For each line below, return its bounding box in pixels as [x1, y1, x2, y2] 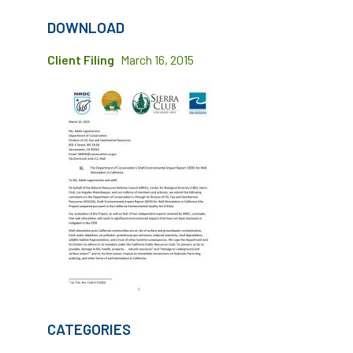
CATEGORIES [47, 320, 131, 338]
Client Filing [47, 52, 114, 67]
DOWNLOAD [47, 18, 124, 36]
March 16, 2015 [121, 52, 194, 67]
